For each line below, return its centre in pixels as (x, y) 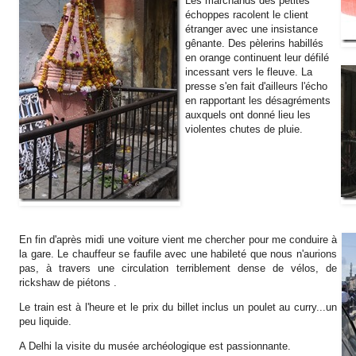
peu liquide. (45, 322)
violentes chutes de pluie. (244, 129)
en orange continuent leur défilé (257, 57)
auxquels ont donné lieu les (248, 114)
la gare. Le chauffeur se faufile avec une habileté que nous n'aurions (178, 253)
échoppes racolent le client (247, 14)
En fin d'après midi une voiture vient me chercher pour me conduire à (178, 239)
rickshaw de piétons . (68, 282)
